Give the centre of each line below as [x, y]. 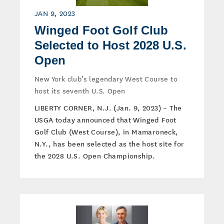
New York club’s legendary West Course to [106, 78]
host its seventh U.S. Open [80, 90]
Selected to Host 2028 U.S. [110, 45]
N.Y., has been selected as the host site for [109, 143]
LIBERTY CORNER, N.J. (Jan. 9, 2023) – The [108, 107]
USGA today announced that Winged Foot [105, 119]
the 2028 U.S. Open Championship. [95, 155]
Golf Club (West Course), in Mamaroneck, [106, 131]
